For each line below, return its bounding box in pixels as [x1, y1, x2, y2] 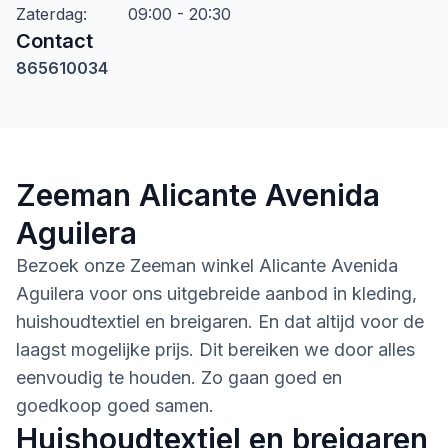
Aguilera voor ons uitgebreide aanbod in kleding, [16, 283, 417, 304]
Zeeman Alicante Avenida [16, 177, 380, 213]
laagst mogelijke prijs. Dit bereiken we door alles [16, 339, 415, 360]
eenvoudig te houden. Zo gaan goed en [16, 367, 342, 388]
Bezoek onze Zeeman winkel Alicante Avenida [16, 255, 398, 276]
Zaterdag [16, 4, 83, 24]
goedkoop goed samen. [16, 395, 214, 416]
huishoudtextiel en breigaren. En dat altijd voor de [16, 311, 424, 332]
